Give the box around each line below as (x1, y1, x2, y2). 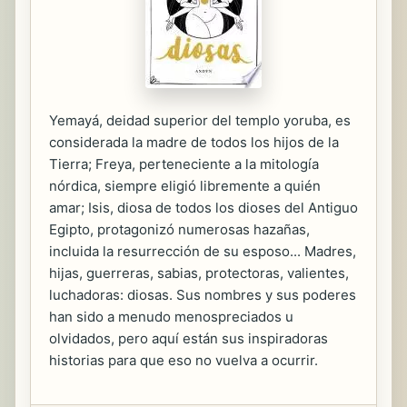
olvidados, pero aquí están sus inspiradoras (49, 330, 328, 347)
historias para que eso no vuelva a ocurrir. (49, 352, 318, 369)
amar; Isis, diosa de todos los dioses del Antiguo (49, 199, 358, 216)
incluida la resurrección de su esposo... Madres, (49, 243, 356, 260)
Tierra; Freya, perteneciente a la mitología (49, 155, 319, 173)
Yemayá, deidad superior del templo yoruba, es (49, 112, 351, 129)
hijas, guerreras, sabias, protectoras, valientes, (49, 264, 349, 282)
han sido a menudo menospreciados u (49, 308, 293, 325)
